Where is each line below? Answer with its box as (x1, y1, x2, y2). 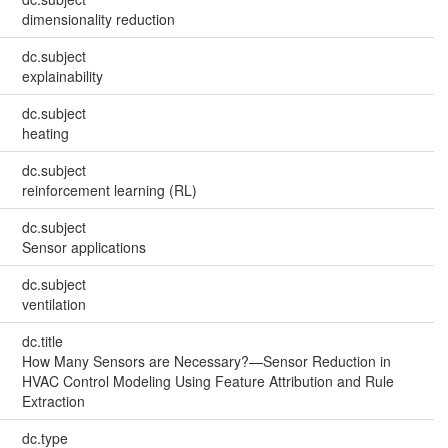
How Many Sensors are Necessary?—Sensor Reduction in (21, 350, 391, 371)
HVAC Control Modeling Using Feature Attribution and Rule (21, 370, 394, 391)
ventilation (21, 293, 86, 314)
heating (21, 122, 69, 143)
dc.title (21, 330, 63, 351)
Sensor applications (21, 236, 146, 257)
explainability (21, 65, 103, 86)
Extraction (21, 390, 85, 411)
